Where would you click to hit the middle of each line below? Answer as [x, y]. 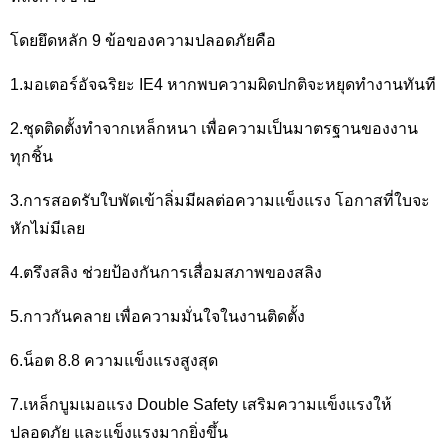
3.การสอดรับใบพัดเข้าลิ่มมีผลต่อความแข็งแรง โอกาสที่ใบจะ [220, 200]
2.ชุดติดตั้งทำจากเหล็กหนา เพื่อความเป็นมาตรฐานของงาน [214, 128]
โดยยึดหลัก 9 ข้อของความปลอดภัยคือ [143, 40]
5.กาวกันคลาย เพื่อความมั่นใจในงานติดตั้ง [157, 316]
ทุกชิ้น [31, 156]
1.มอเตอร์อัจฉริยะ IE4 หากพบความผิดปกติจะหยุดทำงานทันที [223, 84]
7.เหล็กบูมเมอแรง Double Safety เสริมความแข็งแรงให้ [201, 404]
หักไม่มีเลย [47, 228]
